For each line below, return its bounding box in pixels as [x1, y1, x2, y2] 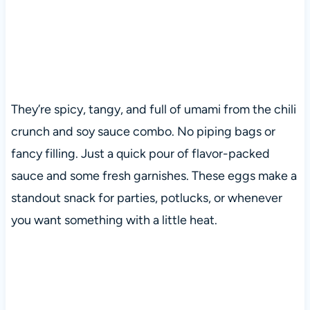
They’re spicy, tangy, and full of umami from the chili [10, 102, 296, 118]
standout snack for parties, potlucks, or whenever [10, 190, 282, 206]
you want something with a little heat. [10, 212, 217, 228]
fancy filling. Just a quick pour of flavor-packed [10, 146, 270, 162]
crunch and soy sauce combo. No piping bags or [10, 124, 275, 140]
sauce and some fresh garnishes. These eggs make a [10, 168, 297, 184]
